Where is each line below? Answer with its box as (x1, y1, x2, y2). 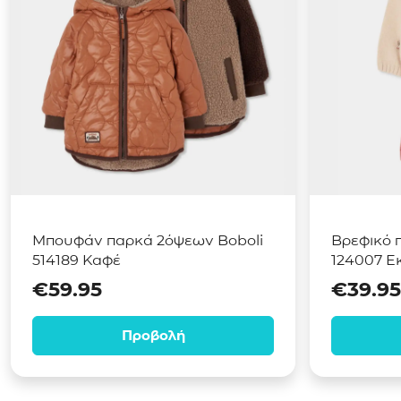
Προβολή (121, 327, 185, 344)
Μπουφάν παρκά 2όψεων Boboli (32, 232, 263, 249)
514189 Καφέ (32, 252, 121, 269)
